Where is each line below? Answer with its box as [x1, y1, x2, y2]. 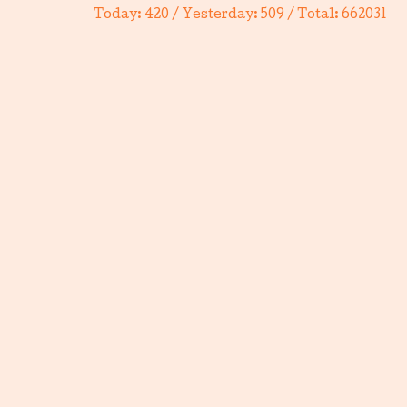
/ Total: [284, 9, 342, 23]
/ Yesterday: [169, 9, 261, 23]
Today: [94, 9, 144, 23]
